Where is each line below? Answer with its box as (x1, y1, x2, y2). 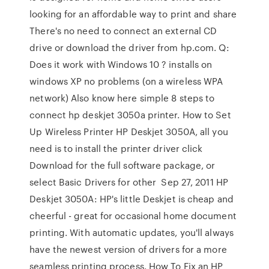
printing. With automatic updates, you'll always (29, 226, 234, 239)
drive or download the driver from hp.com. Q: (29, 41, 229, 54)
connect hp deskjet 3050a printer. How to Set (29, 108, 231, 121)
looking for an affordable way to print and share (29, 7, 237, 20)
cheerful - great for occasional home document (29, 209, 237, 222)
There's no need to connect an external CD (29, 24, 217, 37)
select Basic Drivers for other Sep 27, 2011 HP (29, 175, 228, 189)
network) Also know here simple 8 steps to (29, 91, 215, 104)
